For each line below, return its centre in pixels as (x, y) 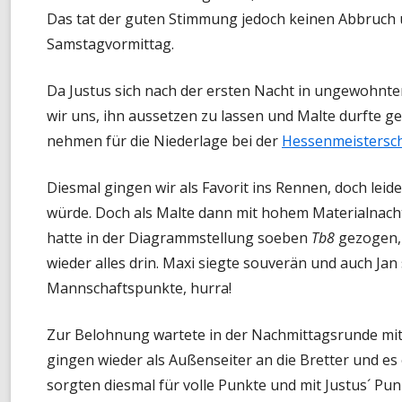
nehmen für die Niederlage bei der (164, 140)
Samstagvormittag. (110, 44)
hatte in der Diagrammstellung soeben (179, 237)
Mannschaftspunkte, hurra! (139, 288)
